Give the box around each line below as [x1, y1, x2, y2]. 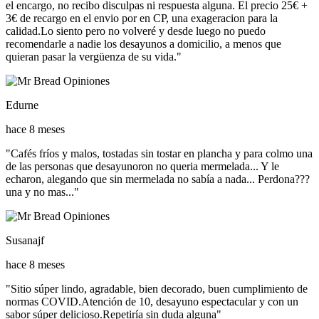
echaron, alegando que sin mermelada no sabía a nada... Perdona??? [6, 173, 310, 186]
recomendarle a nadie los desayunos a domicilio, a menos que [6, 38, 281, 51]
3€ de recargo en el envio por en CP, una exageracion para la [6, 12, 278, 25]
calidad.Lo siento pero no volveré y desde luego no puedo [6, 25, 266, 38]
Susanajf [6, 234, 44, 247]
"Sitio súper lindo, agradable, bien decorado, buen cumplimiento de [6, 283, 308, 296]
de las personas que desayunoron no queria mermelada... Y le [6, 160, 279, 173]
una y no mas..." [6, 186, 79, 199]
